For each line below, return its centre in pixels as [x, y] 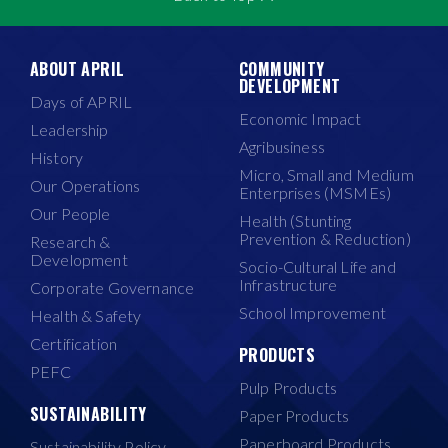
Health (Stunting [295, 221]
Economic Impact [300, 119]
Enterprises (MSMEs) [315, 193]
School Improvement [312, 313]
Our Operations [85, 186]
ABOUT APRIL [77, 69]
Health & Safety [86, 316]
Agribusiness [282, 147]
